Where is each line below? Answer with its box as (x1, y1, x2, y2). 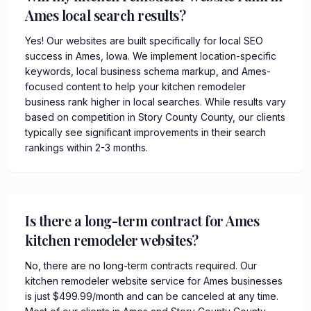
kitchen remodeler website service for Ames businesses (25, 275, 283, 287)
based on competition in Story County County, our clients (25, 111, 285, 123)
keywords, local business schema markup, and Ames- (25, 65, 271, 77)
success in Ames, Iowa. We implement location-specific (25, 50, 276, 62)
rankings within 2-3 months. (25, 142, 148, 153)
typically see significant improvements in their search (25, 126, 266, 138)
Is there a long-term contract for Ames (25, 211, 259, 230)
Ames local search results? (25, 6, 185, 24)
